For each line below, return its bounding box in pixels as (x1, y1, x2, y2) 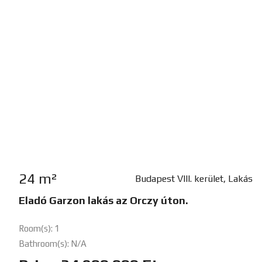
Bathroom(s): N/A (19, 239, 87, 249)
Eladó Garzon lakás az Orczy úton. (19, 194, 188, 207)
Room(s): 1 (19, 223, 60, 234)
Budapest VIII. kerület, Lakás (135, 173, 253, 185)
